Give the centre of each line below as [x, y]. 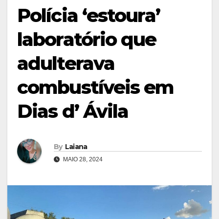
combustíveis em [96, 87]
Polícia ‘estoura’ [88, 15]
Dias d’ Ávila [73, 111]
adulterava [66, 63]
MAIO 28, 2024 [82, 160]
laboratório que [87, 39]
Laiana [76, 147]
